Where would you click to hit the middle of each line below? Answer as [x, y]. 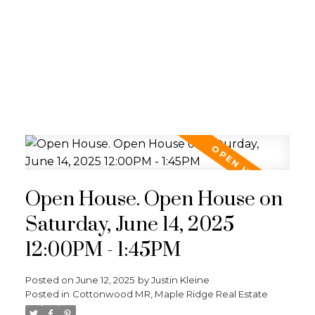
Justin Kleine [180, 279]
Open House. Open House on [154, 199]
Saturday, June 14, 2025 [129, 225]
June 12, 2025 [105, 279]
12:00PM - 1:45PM [103, 250]
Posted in [47, 294]
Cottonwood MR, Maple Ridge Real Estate [170, 294]
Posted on [50, 279]
